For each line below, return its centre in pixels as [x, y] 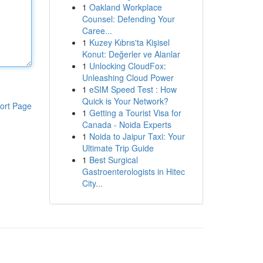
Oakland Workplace [125, 7]
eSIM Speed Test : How [133, 89]
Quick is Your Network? [125, 101]
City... [92, 183]
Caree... [97, 31]
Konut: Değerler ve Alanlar [131, 54]
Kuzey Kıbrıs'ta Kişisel [129, 42]
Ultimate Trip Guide [118, 148]
